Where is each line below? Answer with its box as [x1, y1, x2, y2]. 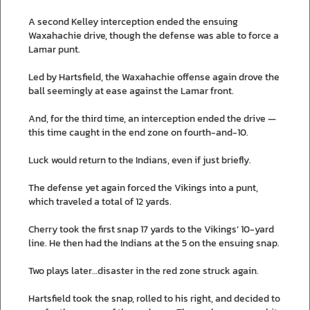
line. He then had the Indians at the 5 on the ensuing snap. [28, 235, 280, 250]
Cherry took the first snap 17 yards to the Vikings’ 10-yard [28, 221, 274, 237]
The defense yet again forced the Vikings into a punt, [28, 180, 258, 195]
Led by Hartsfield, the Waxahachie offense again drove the [28, 69, 280, 84]
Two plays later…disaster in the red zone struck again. [28, 263, 259, 278]
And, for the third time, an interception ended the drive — [28, 111, 276, 126]
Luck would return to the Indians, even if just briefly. [28, 152, 251, 167]
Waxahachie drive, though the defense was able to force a [28, 28, 279, 43]
